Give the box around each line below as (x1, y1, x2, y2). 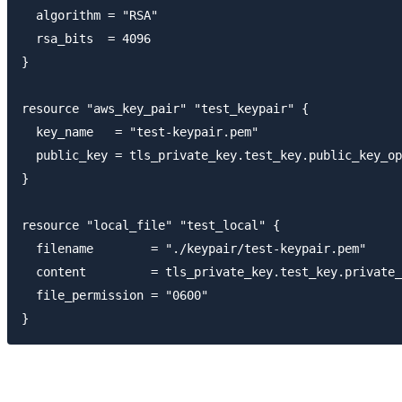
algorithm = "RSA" (22, 8, 158, 23)
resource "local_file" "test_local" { (22, 218, 280, 233)
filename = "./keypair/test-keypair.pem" (22, 241, 366, 257)
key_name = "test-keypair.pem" (22, 125, 258, 140)
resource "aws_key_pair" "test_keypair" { (22, 101, 309, 117)
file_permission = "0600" (22, 288, 208, 303)
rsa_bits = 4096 (22, 31, 151, 47)
